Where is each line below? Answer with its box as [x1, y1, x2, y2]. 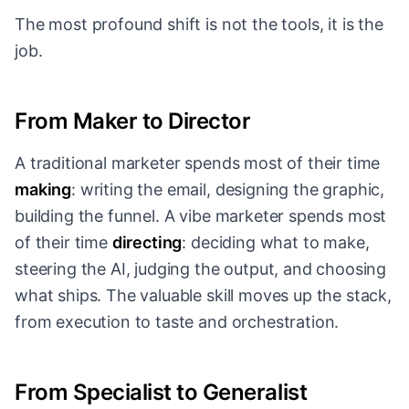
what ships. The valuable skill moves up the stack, [15, 286, 392, 306]
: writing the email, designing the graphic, [71, 180, 385, 200]
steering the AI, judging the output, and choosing [15, 259, 387, 279]
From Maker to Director [15, 108, 251, 135]
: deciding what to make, [182, 233, 370, 253]
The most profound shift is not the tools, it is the [15, 15, 383, 35]
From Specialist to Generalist [15, 379, 308, 406]
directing [111, 233, 183, 253]
